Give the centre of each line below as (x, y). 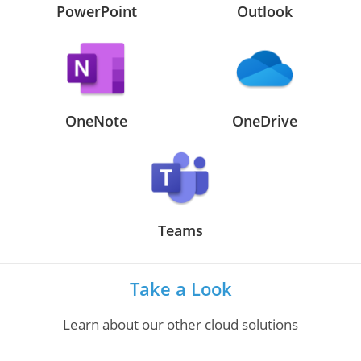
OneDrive (265, 120)
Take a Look (180, 288)
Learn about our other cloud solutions (180, 324)
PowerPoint (96, 12)
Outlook (265, 12)
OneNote (96, 120)
